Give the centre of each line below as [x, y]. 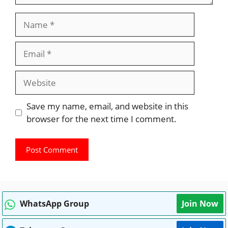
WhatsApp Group [54, 203]
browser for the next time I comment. [101, 119]
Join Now [200, 203]
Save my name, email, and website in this [107, 106]
